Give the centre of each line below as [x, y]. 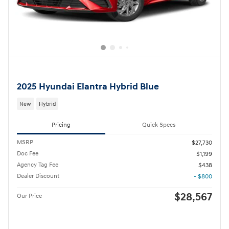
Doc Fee [28, 154]
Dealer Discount [38, 176]
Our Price [29, 196]
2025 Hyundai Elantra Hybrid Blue [88, 87]
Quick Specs [159, 125]
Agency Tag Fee [38, 165]
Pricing [61, 125]
